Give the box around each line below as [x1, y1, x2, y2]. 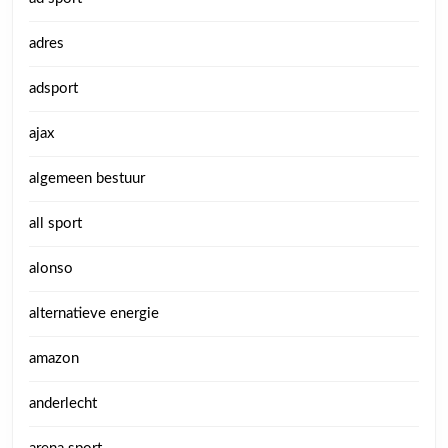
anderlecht [29, 395, 97, 411]
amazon [29, 350, 79, 366]
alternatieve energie [29, 305, 159, 321]
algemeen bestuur [29, 170, 145, 186]
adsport [29, 80, 78, 96]
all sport [29, 215, 82, 231]
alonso [29, 260, 73, 276]
